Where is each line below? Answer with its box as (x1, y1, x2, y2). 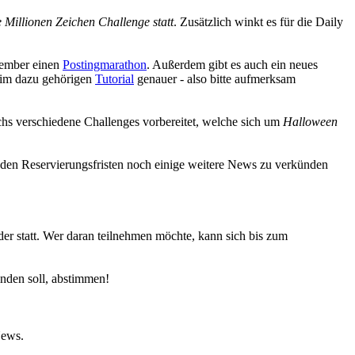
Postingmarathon (63, 58, 147, 71)
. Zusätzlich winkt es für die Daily (174, 15, 343, 29)
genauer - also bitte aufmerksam (134, 72, 296, 86)
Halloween (283, 115, 338, 128)
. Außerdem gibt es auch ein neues (147, 58, 318, 71)
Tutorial (95, 72, 134, 86)
